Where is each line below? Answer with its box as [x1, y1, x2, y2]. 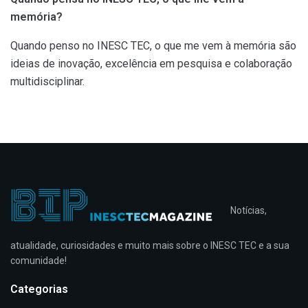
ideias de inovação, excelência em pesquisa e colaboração [10, 56, 292, 70]
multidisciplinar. [10, 74, 85, 88]
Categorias [10, 283, 68, 296]
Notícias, [230, 204, 267, 216]
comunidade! [10, 255, 67, 267]
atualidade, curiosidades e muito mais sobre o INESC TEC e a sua [10, 240, 289, 252]
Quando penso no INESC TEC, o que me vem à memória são [10, 38, 296, 52]
